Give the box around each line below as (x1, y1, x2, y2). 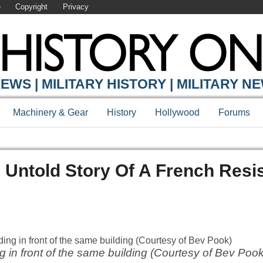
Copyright (15, 2, 48, 12)
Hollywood (155, 107, 200, 118)
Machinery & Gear (13, 107, 88, 118)
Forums (218, 107, 250, 118)
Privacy (62, 2, 89, 12)
